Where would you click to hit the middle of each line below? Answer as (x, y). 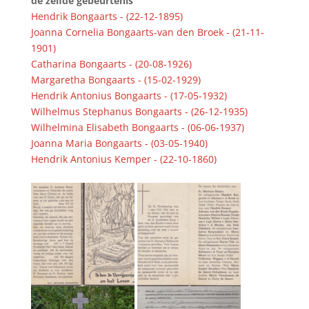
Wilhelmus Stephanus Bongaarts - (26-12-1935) (139, 111)
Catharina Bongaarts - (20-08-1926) (111, 63)
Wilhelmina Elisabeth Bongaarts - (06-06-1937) (137, 127)
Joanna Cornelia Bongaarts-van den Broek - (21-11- (147, 32)
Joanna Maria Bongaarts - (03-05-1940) (119, 143)
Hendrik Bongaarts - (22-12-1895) (107, 16)
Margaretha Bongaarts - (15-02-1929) (116, 79)
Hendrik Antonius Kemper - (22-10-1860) (123, 159)
